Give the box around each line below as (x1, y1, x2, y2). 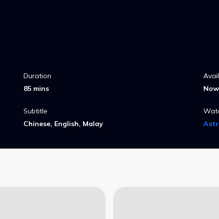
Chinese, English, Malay (23, 119, 103, 128)
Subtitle (23, 107, 47, 115)
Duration (23, 71, 51, 80)
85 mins (23, 84, 49, 93)
